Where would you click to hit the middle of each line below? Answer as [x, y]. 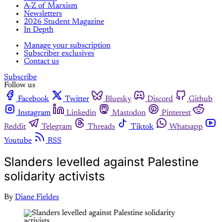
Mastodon [129, 113]
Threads [101, 127]
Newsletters [43, 14]
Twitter [77, 99]
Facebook [33, 99]
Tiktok [142, 127]
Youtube [18, 141]
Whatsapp [186, 127]
